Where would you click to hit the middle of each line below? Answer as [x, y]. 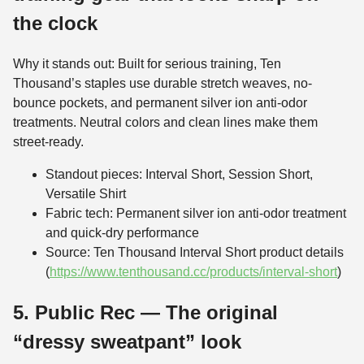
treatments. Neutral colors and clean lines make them [165, 123]
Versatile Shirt [86, 194]
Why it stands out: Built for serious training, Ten [147, 64]
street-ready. [48, 142]
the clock [55, 24]
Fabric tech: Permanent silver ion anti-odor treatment [196, 214]
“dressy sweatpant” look [127, 342]
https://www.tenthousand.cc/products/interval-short [193, 272]
